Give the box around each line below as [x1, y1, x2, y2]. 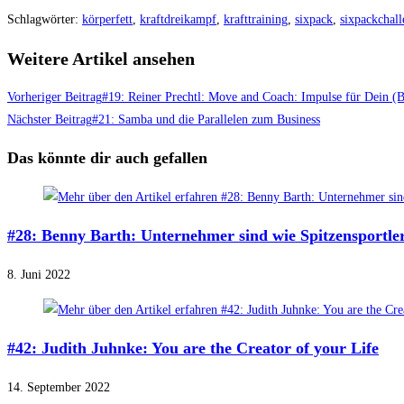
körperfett [82, 13, 133, 27]
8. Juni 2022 [7, 268, 70, 282]
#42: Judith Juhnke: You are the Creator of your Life [7, 339, 379, 358]
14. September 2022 [7, 381, 110, 395]
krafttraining [224, 13, 288, 27]
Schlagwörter [7, 13, 75, 27]
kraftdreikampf [140, 13, 216, 27]
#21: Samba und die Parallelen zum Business [92, 113, 320, 127]
